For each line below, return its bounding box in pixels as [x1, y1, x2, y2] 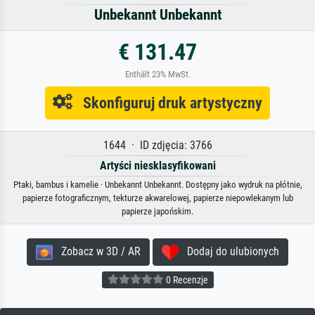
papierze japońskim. [122, 206, 193, 217]
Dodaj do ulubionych [179, 245, 279, 259]
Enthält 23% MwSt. [124, 69, 191, 80]
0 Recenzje [163, 274, 208, 285]
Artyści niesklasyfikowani [99, 159, 216, 173]
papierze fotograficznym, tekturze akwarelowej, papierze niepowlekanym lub [22, 193, 293, 204]
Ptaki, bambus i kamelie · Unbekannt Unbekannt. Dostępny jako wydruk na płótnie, [13, 179, 302, 191]
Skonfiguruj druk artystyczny [72, 94, 262, 112]
